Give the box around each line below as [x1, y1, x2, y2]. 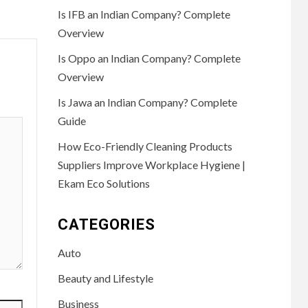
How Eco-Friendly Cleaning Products [57, 139, 232, 153]
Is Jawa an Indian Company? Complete [57, 95, 237, 109]
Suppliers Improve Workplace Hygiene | [57, 157, 245, 171]
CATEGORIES [57, 215, 155, 233]
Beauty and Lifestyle [57, 271, 153, 285]
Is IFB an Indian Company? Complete [57, 7, 230, 21]
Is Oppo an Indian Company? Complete [57, 51, 241, 65]
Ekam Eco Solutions [57, 176, 150, 190]
